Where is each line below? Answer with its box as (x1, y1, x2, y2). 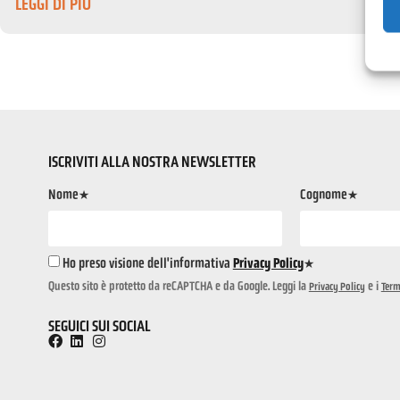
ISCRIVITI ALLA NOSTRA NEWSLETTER (47, 152, 256, 172)
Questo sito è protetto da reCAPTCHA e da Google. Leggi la (47, 278, 309, 295)
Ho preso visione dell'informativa (62, 254, 233, 271)
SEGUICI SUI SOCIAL (47, 316, 151, 337)
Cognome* (300, 186, 359, 204)
